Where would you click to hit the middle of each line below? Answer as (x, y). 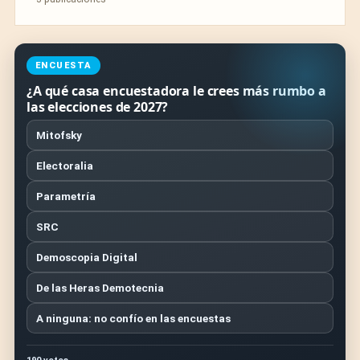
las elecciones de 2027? (98, 107)
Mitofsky (59, 135)
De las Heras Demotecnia (100, 288)
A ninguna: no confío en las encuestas (133, 318)
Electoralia (65, 166)
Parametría (66, 196)
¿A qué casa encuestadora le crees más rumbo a (176, 91)
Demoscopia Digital (87, 257)
